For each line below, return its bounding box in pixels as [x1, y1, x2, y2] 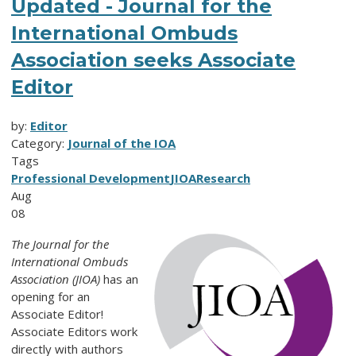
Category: [11, 135, 68, 152]
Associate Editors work [11, 323, 137, 340]
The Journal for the [11, 236, 109, 253]
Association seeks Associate [11, 48, 296, 72]
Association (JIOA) [11, 271, 100, 288]
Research [196, 170, 250, 187]
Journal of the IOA [68, 135, 176, 152]
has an [100, 271, 138, 288]
